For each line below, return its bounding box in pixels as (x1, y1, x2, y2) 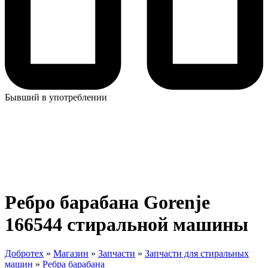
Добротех (5, 248, 44, 259)
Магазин (53, 248, 89, 259)
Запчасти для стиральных (145, 248, 249, 259)
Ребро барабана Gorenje (5, 191, 210, 213)
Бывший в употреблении (5, 92, 107, 103)
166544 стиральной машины (5, 213, 248, 235)
